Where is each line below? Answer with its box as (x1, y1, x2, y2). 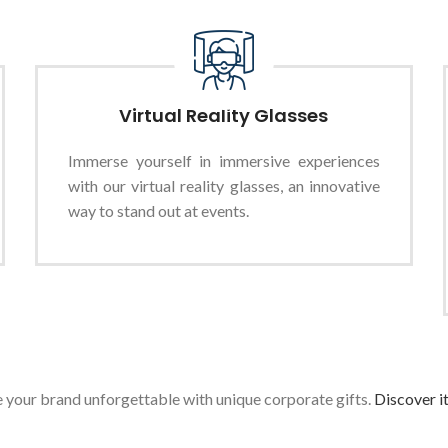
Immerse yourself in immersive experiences (68, 151, 380, 170)
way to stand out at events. (68, 201, 250, 220)
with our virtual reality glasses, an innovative (68, 176, 380, 195)
